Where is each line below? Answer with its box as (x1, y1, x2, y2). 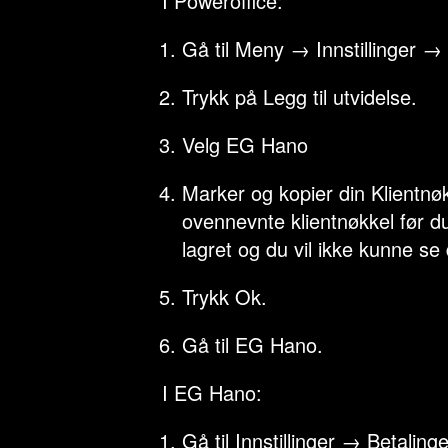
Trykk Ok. (182, 282, 267, 311)
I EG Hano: (162, 378, 262, 407)
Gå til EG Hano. (182, 330, 323, 359)
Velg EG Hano (182, 130, 308, 159)
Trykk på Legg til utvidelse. (182, 82, 417, 111)
